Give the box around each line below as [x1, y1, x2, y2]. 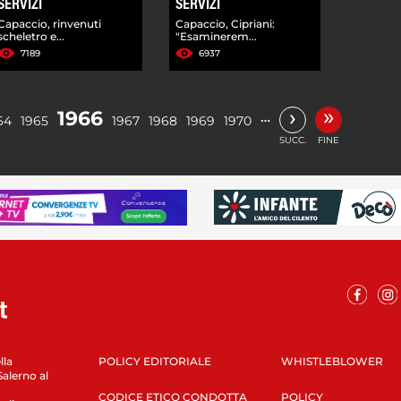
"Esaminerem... [175, 29, 258, 43]
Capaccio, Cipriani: [175, 16, 276, 30]
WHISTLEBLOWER [280, 354, 383, 368]
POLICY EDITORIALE [98, 354, 211, 368]
